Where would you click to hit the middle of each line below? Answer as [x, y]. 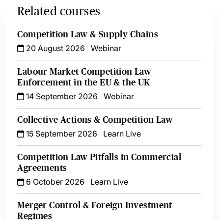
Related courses [59, 11]
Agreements [42, 168]
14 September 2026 [61, 96]
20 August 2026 [55, 48]
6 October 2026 [55, 182]
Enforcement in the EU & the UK [84, 82]
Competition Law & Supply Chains [88, 34]
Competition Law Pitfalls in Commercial [99, 157]
